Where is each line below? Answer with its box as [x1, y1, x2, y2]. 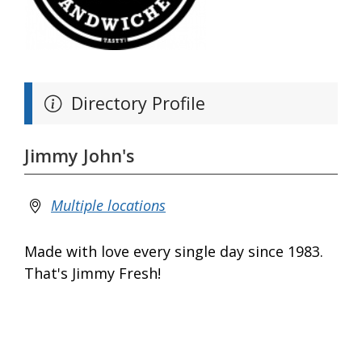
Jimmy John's [24, 143, 134, 167]
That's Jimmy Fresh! [24, 263, 161, 284]
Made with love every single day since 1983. [24, 242, 323, 262]
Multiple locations [51, 196, 166, 216]
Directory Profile [66, 91, 205, 115]
